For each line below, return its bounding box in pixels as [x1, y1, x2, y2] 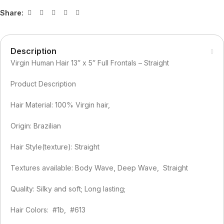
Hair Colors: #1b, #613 [10, 205, 85, 214]
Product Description [10, 79, 76, 88]
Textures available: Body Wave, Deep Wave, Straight [10, 163, 188, 172]
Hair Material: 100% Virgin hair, [10, 100, 110, 109]
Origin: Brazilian [10, 121, 61, 130]
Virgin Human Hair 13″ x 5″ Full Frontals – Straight [10, 58, 169, 67]
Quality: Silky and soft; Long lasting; [10, 184, 125, 193]
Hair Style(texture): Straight [10, 142, 99, 151]
